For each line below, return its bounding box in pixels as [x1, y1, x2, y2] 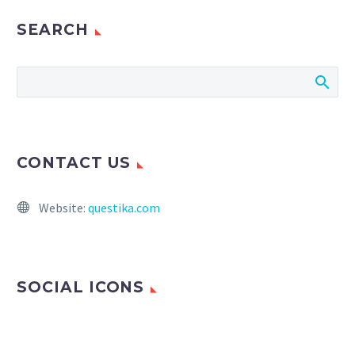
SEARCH [17, 21, 89, 40]
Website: [39, 200, 88, 216]
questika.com [88, 200, 160, 216]
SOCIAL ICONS [17, 278, 145, 297]
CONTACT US [17, 154, 131, 173]
